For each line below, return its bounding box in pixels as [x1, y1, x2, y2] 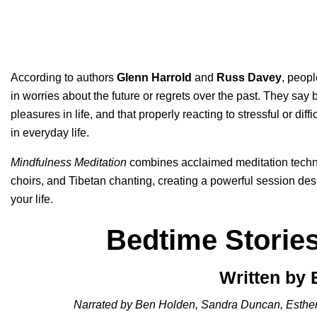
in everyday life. [11, 127, 89, 139]
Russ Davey [217, 71, 282, 83]
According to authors [11, 71, 117, 83]
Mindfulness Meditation [11, 156, 127, 168]
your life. [11, 193, 56, 205]
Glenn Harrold [117, 71, 192, 83]
